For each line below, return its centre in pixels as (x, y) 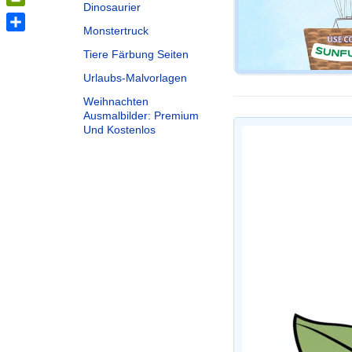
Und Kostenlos (119, 130)
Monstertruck (116, 31)
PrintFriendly (41, 16)
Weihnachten (116, 101)
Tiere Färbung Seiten (136, 54)
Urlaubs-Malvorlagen (135, 78)
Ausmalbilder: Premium (141, 115)
